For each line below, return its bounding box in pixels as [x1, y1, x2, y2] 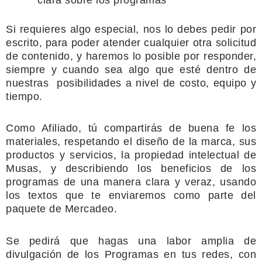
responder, [204, 50, 257, 62]
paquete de [6, 203, 61, 215]
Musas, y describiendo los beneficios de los [6, 163, 256, 174]
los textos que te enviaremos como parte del [6, 189, 256, 201]
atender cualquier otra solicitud [103, 36, 257, 49]
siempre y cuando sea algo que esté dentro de [6, 63, 256, 75]
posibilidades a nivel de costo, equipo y [57, 77, 256, 89]
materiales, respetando [6, 136, 120, 147]
